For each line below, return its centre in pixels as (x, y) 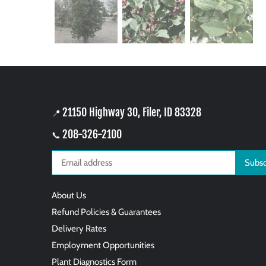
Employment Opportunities (103, 246)
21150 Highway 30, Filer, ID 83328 (132, 112)
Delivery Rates (79, 229)
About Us (69, 196)
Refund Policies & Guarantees (107, 212)
